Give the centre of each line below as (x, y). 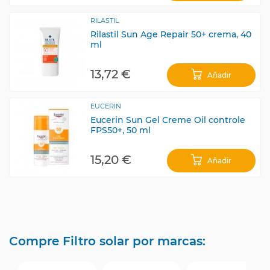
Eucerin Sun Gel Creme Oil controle (168, 120)
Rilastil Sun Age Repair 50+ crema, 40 (171, 34)
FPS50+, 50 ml (121, 130)
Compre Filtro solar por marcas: (107, 241)
